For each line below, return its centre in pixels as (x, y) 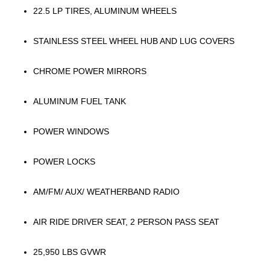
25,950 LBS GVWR (71, 252)
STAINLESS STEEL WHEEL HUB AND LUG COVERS (134, 41)
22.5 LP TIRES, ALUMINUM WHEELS (105, 11)
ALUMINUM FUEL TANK (80, 101)
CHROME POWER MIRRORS (90, 71)
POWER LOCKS (64, 162)
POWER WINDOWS (71, 131)
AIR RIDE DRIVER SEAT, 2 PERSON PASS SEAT (126, 222)
